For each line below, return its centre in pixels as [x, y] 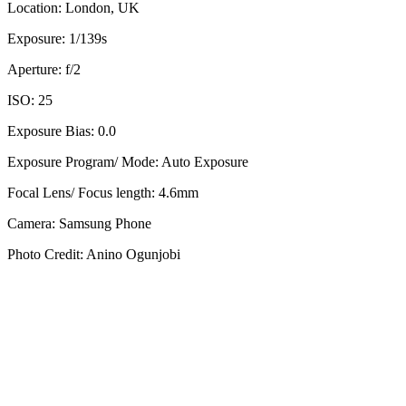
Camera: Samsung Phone [79, 224]
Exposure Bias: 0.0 [62, 131]
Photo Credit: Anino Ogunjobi [94, 255]
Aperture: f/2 [44, 70]
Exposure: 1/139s [57, 39]
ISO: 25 [30, 101]
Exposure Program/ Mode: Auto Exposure [128, 162]
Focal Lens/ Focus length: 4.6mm [103, 193]
